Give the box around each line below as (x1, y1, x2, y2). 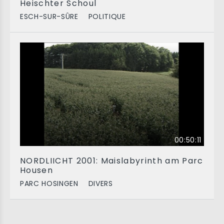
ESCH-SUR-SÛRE (20, 11, 78, 21)
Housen (20, 164, 53, 176)
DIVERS (88, 178, 113, 188)
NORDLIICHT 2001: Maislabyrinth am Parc (20, 155, 203, 166)
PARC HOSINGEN (20, 178, 78, 188)
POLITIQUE (88, 11, 126, 21)
